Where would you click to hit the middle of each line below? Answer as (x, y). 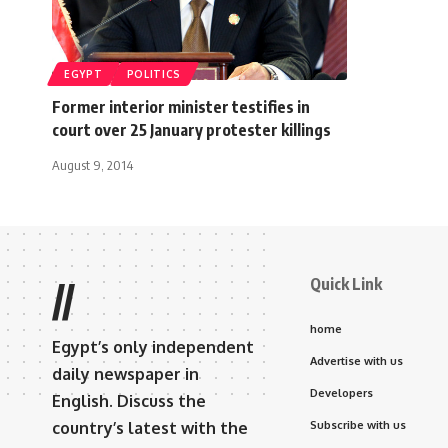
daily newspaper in (125, 373)
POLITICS (154, 73)
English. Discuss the (129, 400)
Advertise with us (356, 360)
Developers (341, 392)
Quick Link (346, 283)
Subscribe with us (358, 424)
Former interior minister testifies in (181, 106)
